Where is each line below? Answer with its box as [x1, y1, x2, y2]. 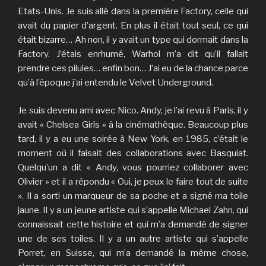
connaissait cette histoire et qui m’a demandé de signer [18, 218, 248, 230]
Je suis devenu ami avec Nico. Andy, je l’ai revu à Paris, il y [18, 104, 248, 116]
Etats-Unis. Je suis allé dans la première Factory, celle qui [18, 6, 248, 17]
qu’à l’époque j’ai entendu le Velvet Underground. [18, 77, 213, 88]
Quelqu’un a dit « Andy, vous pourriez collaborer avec [18, 161, 248, 173]
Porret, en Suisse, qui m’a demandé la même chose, [18, 247, 248, 258]
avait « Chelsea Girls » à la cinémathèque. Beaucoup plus [18, 119, 248, 130]
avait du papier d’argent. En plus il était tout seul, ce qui [18, 20, 248, 31]
